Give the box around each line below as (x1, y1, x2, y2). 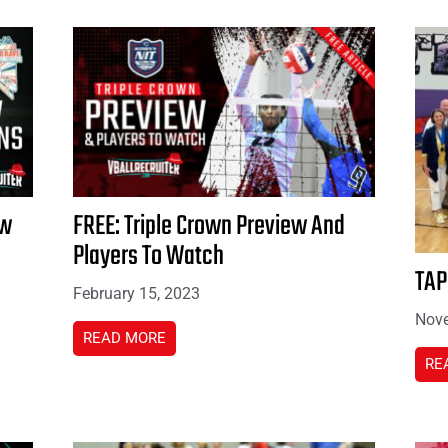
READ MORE (83, 328, 167, 347)
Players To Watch (73, 234, 225, 278)
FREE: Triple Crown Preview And (73, 204, 346, 248)
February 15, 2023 (73, 283, 201, 303)
